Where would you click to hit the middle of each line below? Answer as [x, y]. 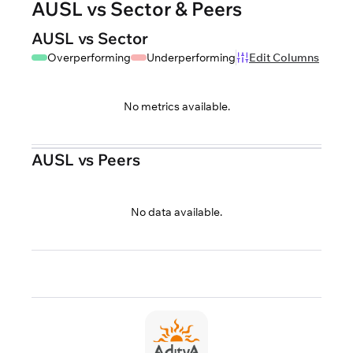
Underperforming [191, 58]
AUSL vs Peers [86, 160]
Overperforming [89, 58]
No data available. [176, 212]
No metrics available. [176, 106]
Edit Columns [284, 58]
